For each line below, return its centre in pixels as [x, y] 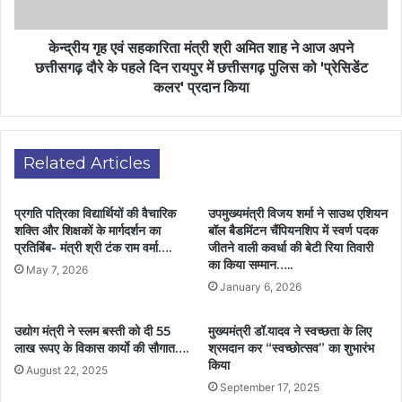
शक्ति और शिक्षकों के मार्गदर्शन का [87, 230]
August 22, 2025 [67, 370]
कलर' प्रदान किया [201, 87]
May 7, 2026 [57, 269]
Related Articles [87, 163]
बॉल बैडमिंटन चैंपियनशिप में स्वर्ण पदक [293, 230]
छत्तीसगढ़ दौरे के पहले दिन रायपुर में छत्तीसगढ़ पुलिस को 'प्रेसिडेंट [201, 67]
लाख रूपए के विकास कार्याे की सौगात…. [101, 348]
